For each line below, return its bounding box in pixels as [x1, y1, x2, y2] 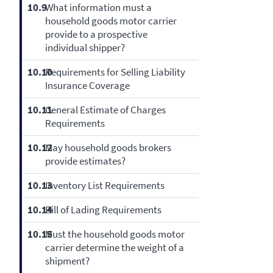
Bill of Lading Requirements [44, 203, 161, 217]
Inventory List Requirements [44, 179, 165, 193]
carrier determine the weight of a [44, 241, 184, 255]
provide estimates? [44, 154, 126, 168]
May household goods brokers [44, 141, 171, 155]
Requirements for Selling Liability [44, 65, 185, 79]
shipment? [44, 254, 90, 268]
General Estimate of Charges [44, 103, 166, 117]
